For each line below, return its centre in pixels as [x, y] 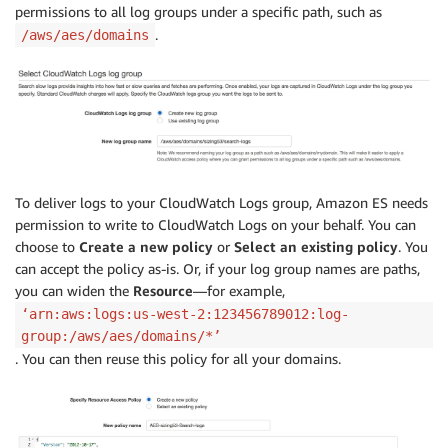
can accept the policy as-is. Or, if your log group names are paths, [217, 268]
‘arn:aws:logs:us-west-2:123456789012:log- [185, 313]
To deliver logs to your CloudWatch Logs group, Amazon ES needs [221, 202]
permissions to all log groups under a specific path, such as [198, 11]
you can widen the [74, 290]
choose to [47, 246]
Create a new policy [146, 246]
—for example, [239, 290]
